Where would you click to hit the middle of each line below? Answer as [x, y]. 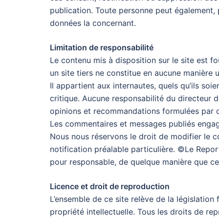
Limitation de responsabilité [102, 47]
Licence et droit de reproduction [110, 186]
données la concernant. [93, 23]
